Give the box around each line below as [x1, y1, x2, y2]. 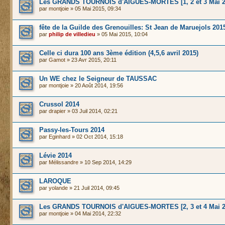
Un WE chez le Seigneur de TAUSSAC [39, 75, 157, 82]
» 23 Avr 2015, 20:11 [65, 57, 117, 63]
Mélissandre [49, 159, 78, 165]
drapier [49, 108, 66, 114]
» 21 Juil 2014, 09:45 [68, 185, 120, 191]
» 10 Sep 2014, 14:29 [78, 159, 132, 165]
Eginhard [49, 134, 70, 140]
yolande [49, 185, 68, 191]
